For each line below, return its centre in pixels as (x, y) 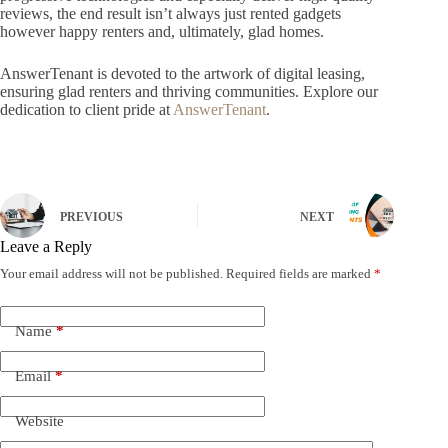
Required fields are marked (300, 274)
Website (39, 420)
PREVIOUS (91, 216)
